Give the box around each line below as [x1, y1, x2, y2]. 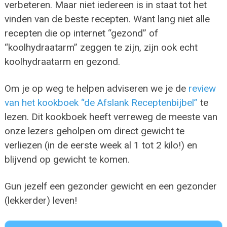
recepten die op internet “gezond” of [4, 27, 158, 40]
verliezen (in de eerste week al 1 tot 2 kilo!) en [4, 139, 197, 152]
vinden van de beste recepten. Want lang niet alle [4, 13, 210, 25]
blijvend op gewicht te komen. [4, 154, 130, 166]
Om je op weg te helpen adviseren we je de [4, 83, 188, 95]
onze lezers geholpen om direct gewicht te [4, 125, 184, 137]
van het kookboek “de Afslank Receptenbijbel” [4, 97, 198, 109]
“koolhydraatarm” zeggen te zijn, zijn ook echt [4, 42, 198, 54]
